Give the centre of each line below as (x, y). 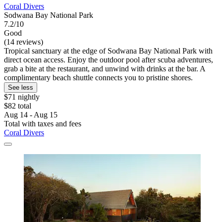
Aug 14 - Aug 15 (31, 115)
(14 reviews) (24, 42)
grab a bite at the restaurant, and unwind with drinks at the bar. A (105, 69)
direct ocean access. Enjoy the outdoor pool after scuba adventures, (109, 60)
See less (21, 88)
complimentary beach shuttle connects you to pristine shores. (98, 78)
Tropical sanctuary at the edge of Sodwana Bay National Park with (108, 51)
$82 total (18, 106)
